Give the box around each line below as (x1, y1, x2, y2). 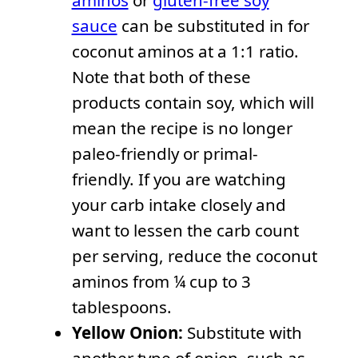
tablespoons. (71, 296, 172, 319)
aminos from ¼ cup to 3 (71, 270, 251, 293)
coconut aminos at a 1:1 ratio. (71, 40, 299, 63)
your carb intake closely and (71, 193, 286, 217)
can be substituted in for (117, 14, 309, 38)
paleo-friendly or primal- (71, 142, 258, 165)
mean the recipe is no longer (71, 117, 292, 140)
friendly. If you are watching (71, 168, 286, 191)
